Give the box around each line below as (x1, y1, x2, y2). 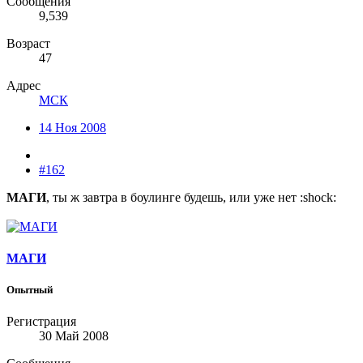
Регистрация (6, 314, 76, 329)
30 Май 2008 (39, 329, 109, 344)
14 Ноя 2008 (39, 120, 106, 135)
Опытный (6, 284, 53, 297)
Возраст (6, 36, 50, 50)
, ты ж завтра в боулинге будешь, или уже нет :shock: (46, 190, 336, 204)
